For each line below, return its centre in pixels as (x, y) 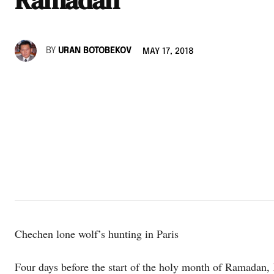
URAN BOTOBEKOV (95, 51)
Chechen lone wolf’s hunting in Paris (97, 233)
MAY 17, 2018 (168, 52)
